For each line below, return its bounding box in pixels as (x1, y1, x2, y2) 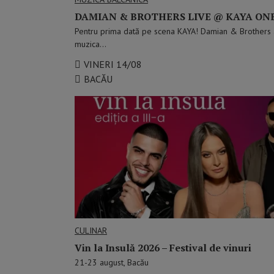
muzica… (75, 39, 106, 50)
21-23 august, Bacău (75, 257, 149, 268)
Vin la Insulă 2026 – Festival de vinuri (75, 241, 251, 255)
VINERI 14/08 (84, 58, 142, 71)
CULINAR (75, 225, 107, 237)
